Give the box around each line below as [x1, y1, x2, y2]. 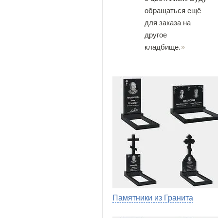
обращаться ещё [145, 6, 201, 15]
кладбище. [145, 43, 181, 51]
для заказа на [145, 18, 191, 27]
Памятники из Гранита [112, 194, 193, 202]
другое [145, 31, 167, 39]
